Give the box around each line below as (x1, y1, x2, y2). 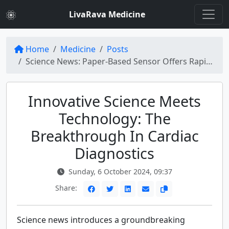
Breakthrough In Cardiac (30, 126, 199, 146)
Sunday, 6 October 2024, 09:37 (66, 167, 172, 176)
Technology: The (58, 108, 171, 128)
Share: (55, 183, 79, 193)
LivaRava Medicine (69, 9, 145, 20)
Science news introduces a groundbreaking (17, 214, 185, 225)
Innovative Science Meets (28, 91, 201, 111)
